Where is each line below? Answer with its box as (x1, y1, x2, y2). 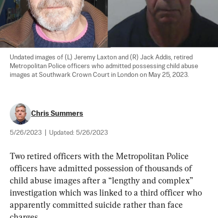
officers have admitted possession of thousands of (10, 163, 194, 173)
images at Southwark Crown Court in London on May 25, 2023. (10, 72, 189, 78)
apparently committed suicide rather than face (10, 200, 185, 210)
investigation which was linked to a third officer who (10, 187, 204, 198)
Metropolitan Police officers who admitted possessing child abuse (10, 63, 200, 70)
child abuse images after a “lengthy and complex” (10, 175, 195, 185)
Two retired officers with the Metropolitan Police (10, 151, 191, 161)
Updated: (49, 130, 76, 136)
